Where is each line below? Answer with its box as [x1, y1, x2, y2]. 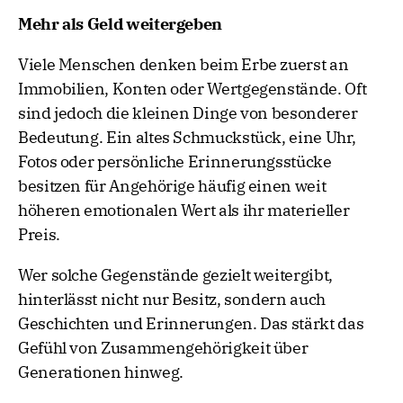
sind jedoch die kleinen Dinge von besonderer [18, 103, 358, 124]
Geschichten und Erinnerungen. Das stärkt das [18, 313, 364, 335]
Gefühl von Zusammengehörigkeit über [18, 337, 309, 359]
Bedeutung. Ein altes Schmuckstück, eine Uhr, [18, 127, 356, 148]
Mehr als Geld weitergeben [18, 13, 222, 35]
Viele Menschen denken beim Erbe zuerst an [18, 54, 349, 76]
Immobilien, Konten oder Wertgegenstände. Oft [18, 78, 367, 100]
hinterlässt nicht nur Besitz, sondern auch [18, 289, 326, 310]
